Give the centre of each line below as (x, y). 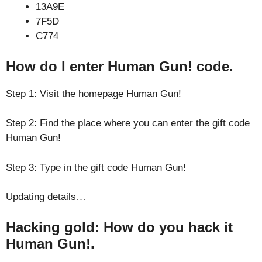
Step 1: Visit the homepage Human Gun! (94, 94)
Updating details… (46, 197)
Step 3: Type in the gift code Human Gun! (96, 167)
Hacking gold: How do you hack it (119, 227)
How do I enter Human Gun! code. (120, 66)
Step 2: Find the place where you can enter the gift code (128, 123)
